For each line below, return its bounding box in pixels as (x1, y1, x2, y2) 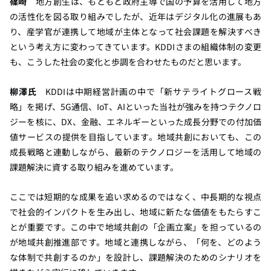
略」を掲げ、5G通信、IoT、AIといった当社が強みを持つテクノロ (10, 100, 261, 113)
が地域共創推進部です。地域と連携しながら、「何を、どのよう (10, 235, 261, 248)
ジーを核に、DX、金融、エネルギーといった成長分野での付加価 (10, 115, 261, 128)
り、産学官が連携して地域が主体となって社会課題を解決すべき (10, 25, 261, 38)
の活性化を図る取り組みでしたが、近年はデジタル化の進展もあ (10, 10, 261, 22)
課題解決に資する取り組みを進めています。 (10, 160, 180, 173)
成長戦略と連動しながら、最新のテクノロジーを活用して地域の (10, 145, 261, 158)
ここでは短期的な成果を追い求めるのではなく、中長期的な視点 (10, 190, 261, 203)
